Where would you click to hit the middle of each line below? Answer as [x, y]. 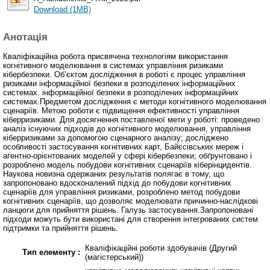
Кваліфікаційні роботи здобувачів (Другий [161, 248]
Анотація [25, 37]
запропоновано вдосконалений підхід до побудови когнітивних [117, 183]
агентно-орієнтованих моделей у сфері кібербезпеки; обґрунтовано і [127, 156]
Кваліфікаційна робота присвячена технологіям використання [115, 57]
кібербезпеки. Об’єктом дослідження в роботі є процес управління [124, 75]
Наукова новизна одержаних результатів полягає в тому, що [114, 174]
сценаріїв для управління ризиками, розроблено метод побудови [121, 192]
